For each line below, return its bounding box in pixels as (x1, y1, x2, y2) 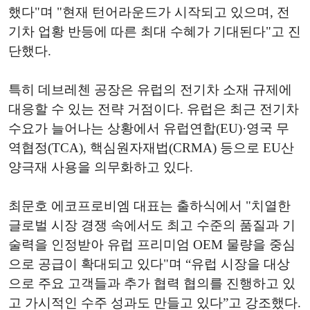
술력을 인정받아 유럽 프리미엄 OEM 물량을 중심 (8, 237, 295, 253)
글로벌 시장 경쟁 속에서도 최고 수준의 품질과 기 (8, 218, 295, 233)
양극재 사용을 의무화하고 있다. (8, 160, 193, 175)
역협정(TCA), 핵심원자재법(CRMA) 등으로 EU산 (8, 140, 294, 156)
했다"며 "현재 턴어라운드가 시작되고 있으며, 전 (8, 5, 290, 20)
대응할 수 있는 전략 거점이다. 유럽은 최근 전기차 (8, 102, 299, 117)
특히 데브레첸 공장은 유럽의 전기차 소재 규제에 (8, 82, 292, 98)
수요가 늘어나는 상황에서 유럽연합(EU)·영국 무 (8, 121, 289, 136)
